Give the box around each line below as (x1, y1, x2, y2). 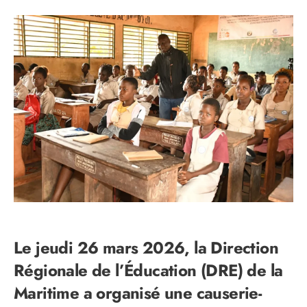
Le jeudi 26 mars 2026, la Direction (14, 236, 278, 260)
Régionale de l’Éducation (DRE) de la (14, 258, 283, 283)
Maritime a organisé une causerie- (14, 281, 262, 306)
